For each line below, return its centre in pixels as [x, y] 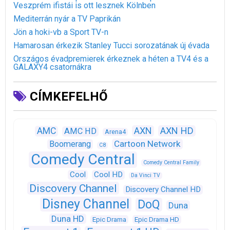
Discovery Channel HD [163, 189]
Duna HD [68, 218]
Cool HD [108, 174]
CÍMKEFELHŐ [67, 96]
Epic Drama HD [157, 219]
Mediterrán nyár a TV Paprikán [67, 18]
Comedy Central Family [171, 162]
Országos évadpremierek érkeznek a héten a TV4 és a [111, 59]
